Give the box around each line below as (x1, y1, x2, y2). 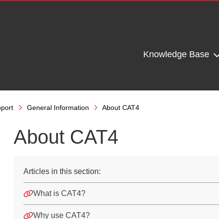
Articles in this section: (23, 167, 101, 175)
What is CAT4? (33, 189, 86, 197)
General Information (26, 104, 89, 111)
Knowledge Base (143, 49, 212, 59)
